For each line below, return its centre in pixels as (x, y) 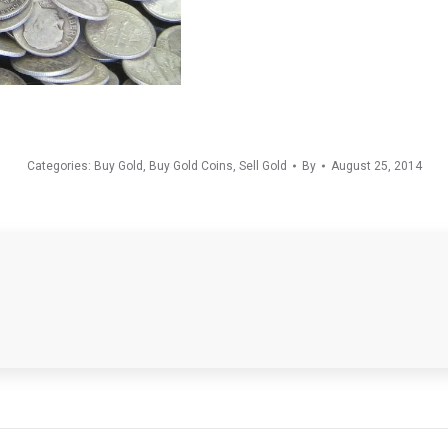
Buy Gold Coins (190, 165)
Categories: (60, 165)
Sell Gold (262, 165)
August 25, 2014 (376, 165)
